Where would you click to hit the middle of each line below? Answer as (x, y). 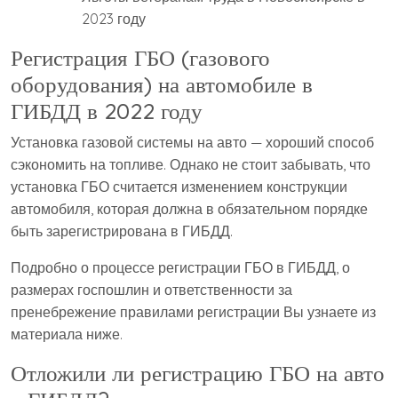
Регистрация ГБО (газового (140, 58)
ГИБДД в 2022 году (107, 111)
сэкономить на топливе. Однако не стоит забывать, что (191, 165)
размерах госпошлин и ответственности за (151, 290)
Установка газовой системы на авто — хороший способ (192, 143)
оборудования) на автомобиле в (162, 84)
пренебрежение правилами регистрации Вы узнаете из (193, 312)
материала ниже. (67, 334)
